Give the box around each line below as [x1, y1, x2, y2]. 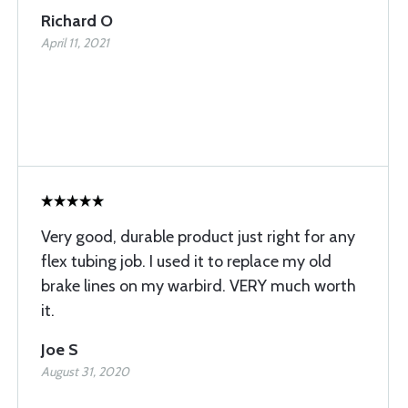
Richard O [41, 11, 113, 31]
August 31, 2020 [41, 363, 129, 380]
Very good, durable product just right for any [41, 227, 355, 247]
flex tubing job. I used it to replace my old [41, 251, 331, 271]
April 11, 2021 [41, 35, 109, 51]
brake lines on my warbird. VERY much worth [41, 276, 356, 296]
